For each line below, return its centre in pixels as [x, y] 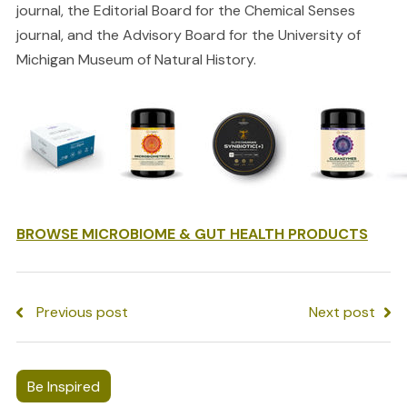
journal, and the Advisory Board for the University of [188, 35]
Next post [342, 313]
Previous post [82, 313]
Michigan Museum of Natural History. [136, 60]
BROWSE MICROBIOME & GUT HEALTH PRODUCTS [192, 234]
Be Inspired [63, 386]
